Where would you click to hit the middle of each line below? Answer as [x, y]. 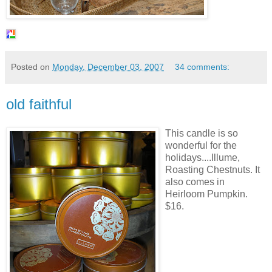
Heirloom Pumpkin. [206, 194]
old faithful [39, 104]
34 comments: [202, 66]
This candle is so [202, 133]
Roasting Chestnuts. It [212, 169]
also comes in [195, 182]
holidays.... [188, 157]
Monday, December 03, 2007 [108, 66]
